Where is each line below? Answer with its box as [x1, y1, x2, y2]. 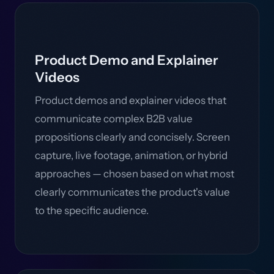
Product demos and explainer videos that [35, 94, 226, 106]
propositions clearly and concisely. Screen [35, 131, 230, 143]
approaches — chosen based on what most [35, 168, 234, 180]
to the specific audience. [35, 204, 149, 217]
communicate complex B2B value [35, 113, 193, 125]
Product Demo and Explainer [35, 52, 218, 68]
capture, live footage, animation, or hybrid [35, 149, 228, 161]
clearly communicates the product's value [35, 186, 230, 198]
